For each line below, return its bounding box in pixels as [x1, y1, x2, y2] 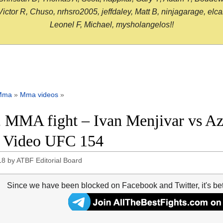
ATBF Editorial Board [16, 156, 83, 165]
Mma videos [20, 91, 58, 99]
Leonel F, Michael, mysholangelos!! [49, 20, 174, 29]
